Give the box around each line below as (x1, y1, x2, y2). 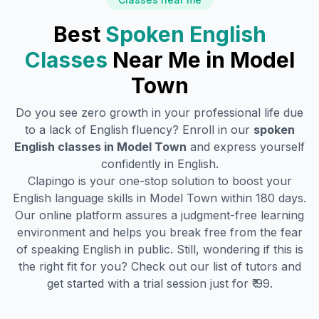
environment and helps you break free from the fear (16, 225, 303, 239)
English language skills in (13, 191, 150, 205)
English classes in (14, 140, 117, 154)
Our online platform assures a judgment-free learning (15, 208, 304, 222)
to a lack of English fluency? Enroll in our (24, 122, 250, 137)
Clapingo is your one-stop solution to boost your (27, 174, 292, 188)
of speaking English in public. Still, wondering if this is (16, 242, 303, 256)
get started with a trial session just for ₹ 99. (46, 276, 273, 291)
